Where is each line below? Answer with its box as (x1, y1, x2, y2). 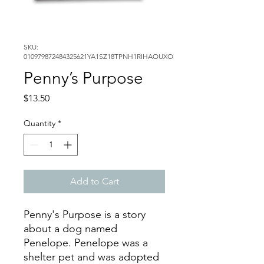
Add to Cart (70, 175, 119, 187)
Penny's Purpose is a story (24, 207, 146, 221)
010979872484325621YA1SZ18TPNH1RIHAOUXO (24, 51, 173, 61)
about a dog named (24, 222, 117, 235)
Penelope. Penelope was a (24, 236, 148, 249)
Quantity (24, 117, 55, 128)
